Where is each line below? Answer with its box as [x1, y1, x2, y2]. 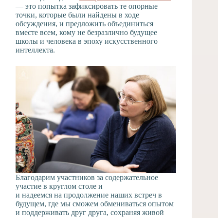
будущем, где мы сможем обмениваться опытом [16, 199, 174, 208]
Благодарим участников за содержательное [16, 173, 158, 182]
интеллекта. [16, 45, 55, 54]
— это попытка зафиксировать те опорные [16, 1, 158, 10]
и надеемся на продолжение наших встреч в [16, 190, 162, 199]
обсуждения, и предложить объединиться [16, 19, 153, 28]
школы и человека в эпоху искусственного [16, 36, 158, 45]
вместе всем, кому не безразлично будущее [16, 28, 157, 36]
